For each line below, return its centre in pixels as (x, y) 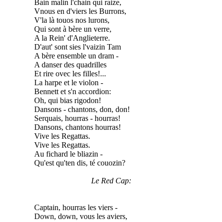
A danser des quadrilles (70, 64)
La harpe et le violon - (68, 82)
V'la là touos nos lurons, (72, 20)
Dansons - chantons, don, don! (82, 109)
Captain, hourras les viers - (76, 207)
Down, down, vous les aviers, (81, 216)
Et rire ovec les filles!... (70, 73)
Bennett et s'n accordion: (72, 91)
